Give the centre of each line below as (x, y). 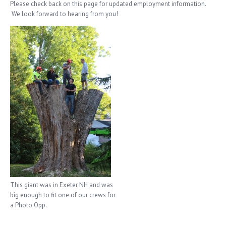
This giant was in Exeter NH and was (62, 185)
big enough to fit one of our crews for (63, 195)
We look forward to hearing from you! (64, 14)
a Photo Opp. (29, 205)
